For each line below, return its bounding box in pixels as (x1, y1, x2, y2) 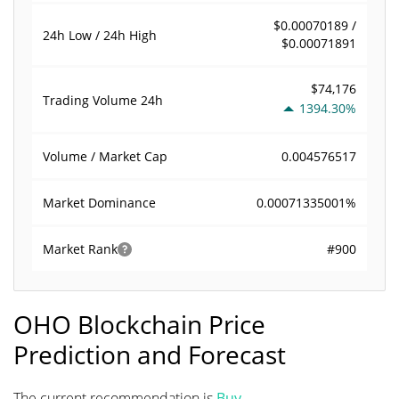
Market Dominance (43, 194, 156, 211)
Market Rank (43, 240, 118, 257)
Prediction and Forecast (13, 338, 286, 371)
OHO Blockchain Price (13, 307, 265, 341)
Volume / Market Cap (43, 148, 167, 165)
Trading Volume (43, 91, 141, 109)
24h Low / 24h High (43, 26, 157, 44)
